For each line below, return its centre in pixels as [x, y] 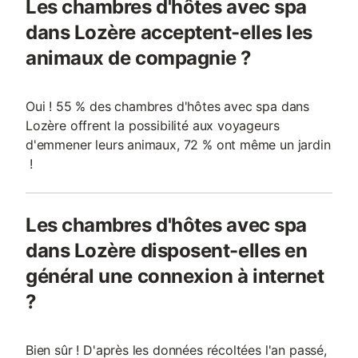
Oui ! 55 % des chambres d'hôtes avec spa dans [168, 106]
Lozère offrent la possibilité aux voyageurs [153, 125]
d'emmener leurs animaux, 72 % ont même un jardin [178, 145]
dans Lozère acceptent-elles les [169, 32]
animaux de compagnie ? [139, 58]
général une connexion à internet [175, 276]
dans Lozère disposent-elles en [167, 251]
